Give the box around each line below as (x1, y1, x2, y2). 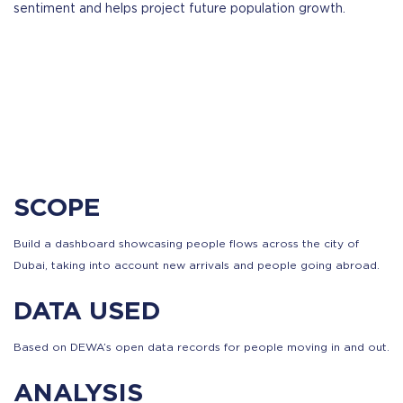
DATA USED (13, 296, 160, 324)
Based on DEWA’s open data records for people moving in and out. (13, 342, 390, 353)
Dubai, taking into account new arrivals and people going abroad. (13, 260, 380, 271)
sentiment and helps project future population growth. (13, 3, 345, 15)
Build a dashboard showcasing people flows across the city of (13, 238, 359, 249)
